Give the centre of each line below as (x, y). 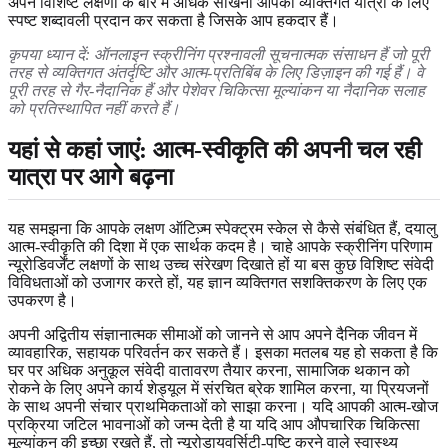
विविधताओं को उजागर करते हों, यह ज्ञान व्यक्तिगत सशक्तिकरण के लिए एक (217, 282)
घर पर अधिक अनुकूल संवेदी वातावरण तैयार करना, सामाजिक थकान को (209, 370)
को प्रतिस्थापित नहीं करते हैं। (94, 108)
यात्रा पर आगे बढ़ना (90, 177)
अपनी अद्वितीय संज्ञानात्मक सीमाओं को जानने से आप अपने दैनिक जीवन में (212, 334)
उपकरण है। (42, 300)
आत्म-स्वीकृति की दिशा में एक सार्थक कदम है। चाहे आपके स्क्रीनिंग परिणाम (220, 246)
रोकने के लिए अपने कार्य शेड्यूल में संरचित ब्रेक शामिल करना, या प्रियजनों (218, 388)
